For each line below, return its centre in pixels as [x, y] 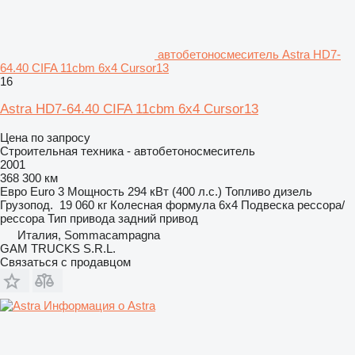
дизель [293, 191]
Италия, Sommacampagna [89, 235]
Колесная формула [163, 204]
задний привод [158, 218]
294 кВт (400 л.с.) [175, 191]
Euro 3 [47, 191]
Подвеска [267, 204]
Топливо [248, 191]
